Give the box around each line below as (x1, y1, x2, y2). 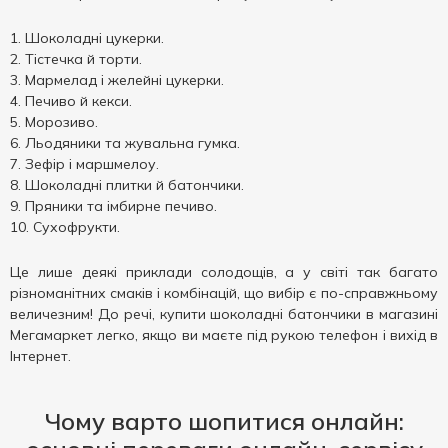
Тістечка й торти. (25, 50, 142, 68)
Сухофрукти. (33, 218, 120, 236)
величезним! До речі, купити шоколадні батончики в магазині (10, 305, 438, 323)
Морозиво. (25, 113, 98, 131)
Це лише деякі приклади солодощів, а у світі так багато (10, 263, 438, 281)
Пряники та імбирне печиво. (25, 197, 217, 215)
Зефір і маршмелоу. (25, 155, 159, 173)
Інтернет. (10, 347, 71, 365)
